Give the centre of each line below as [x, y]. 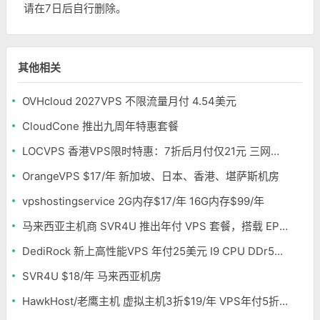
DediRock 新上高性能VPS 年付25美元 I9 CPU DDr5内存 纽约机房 [279, 251]
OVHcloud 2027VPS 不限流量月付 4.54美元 [129, 101]
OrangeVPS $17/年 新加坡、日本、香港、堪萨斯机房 [151, 176]
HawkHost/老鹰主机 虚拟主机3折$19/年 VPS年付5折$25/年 [284, 301]
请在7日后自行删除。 [75, 8]
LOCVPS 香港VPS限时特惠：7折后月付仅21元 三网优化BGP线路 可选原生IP [275, 151]
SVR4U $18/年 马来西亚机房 [92, 276]
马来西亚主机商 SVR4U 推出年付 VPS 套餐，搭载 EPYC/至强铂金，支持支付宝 [284, 226]
